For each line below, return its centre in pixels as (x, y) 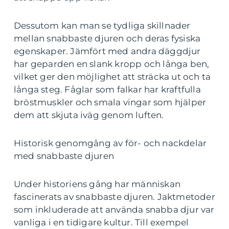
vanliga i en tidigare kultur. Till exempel (101, 222)
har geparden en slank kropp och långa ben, (112, 64)
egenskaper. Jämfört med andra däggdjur (107, 51)
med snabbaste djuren (64, 156)
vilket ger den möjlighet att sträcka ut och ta (112, 77)
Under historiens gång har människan (97, 184)
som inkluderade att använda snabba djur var (114, 210)
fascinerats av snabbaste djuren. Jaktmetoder (114, 197)
